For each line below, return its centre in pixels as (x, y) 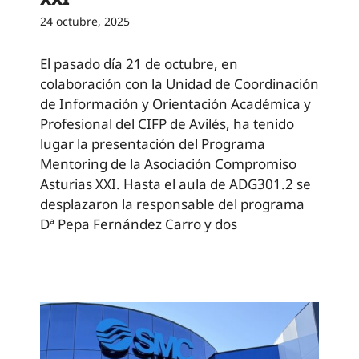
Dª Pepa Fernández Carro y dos (139, 224)
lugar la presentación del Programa (153, 143)
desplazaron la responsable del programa (172, 204)
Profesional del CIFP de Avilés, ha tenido (167, 123)
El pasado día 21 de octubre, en (139, 63)
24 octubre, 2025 (85, 21)
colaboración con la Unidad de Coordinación (179, 83)
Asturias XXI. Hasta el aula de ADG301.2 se (175, 184)
